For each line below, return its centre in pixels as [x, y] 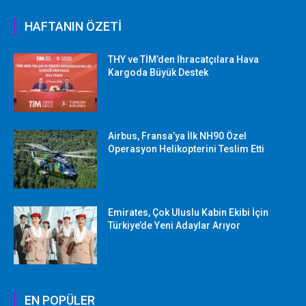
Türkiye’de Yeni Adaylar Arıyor [175, 225]
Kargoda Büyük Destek [158, 73]
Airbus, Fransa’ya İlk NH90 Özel [178, 136]
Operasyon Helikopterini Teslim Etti [186, 149]
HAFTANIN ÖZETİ [73, 27]
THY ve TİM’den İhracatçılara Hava [184, 60]
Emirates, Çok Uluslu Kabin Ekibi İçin [189, 212]
